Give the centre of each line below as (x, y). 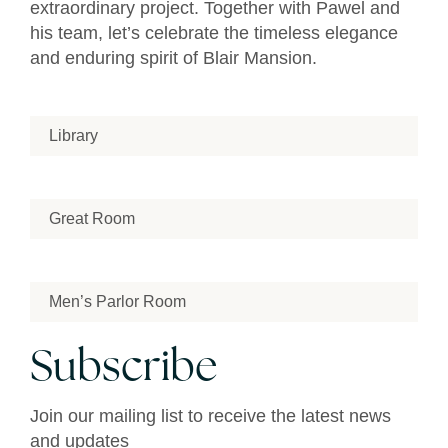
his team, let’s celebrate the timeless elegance (214, 32)
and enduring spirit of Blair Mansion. (173, 57)
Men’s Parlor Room (117, 301)
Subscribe (124, 369)
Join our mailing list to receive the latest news (210, 415)
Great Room (92, 218)
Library (73, 135)
